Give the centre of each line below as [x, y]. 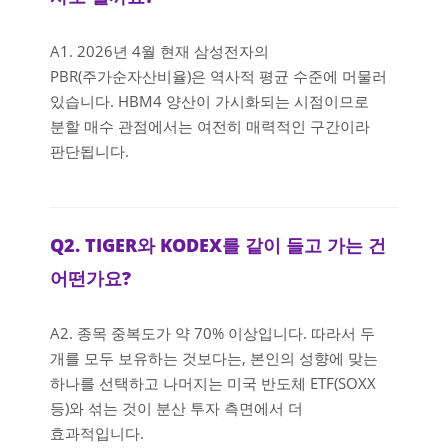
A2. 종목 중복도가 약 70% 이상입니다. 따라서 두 [212, 333]
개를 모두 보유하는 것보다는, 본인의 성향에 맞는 [214, 358]
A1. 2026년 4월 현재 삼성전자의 [159, 51]
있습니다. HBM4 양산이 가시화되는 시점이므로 [209, 101]
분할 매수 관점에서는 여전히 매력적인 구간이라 [210, 126]
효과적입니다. [97, 433]
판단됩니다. [89, 151]
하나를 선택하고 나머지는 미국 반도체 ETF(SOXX [213, 383]
